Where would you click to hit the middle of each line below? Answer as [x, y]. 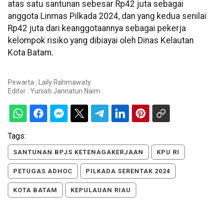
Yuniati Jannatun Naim [65, 91]
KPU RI [168, 152]
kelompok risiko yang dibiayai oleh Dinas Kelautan [101, 41]
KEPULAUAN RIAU [101, 190]
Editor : [19, 91]
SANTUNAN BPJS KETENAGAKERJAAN [78, 152]
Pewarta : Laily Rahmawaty [49, 82]
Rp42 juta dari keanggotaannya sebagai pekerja [97, 28]
